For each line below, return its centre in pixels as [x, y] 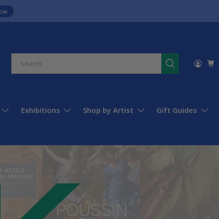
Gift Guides [177, 110]
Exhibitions [40, 110]
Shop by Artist [108, 110]
